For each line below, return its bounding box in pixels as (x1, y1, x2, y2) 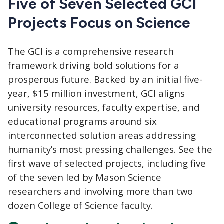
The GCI (8, 45, 45, 58)
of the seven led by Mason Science (8, 171, 161, 184)
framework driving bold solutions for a (8, 59, 179, 72)
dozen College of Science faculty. (8, 199, 153, 212)
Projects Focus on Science (8, 13, 190, 32)
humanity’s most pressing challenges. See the (8, 143, 212, 156)
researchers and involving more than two (8, 185, 193, 198)
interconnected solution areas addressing (8, 129, 196, 142)
